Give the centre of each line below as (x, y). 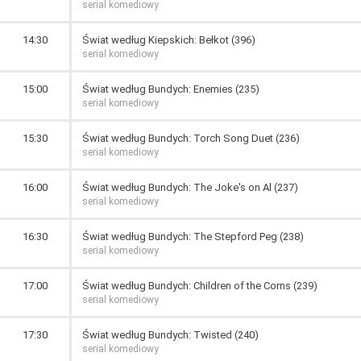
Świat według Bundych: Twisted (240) (170, 335)
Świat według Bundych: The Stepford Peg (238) (193, 237)
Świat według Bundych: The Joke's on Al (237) (190, 187)
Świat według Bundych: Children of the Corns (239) (200, 286)
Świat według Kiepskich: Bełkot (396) (169, 40)
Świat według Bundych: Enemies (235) (171, 89)
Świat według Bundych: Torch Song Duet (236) (191, 138)
